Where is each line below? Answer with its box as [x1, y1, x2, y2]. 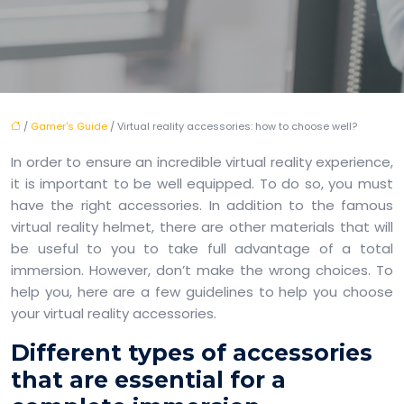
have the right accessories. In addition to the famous [11, 196, 393, 215]
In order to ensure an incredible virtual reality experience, [11, 152, 393, 171]
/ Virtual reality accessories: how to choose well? [107, 119, 357, 133]
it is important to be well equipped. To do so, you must [11, 174, 393, 193]
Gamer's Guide [31, 119, 107, 133]
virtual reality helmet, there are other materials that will [11, 217, 393, 236]
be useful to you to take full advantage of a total [11, 239, 393, 258]
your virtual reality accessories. [11, 304, 216, 323]
